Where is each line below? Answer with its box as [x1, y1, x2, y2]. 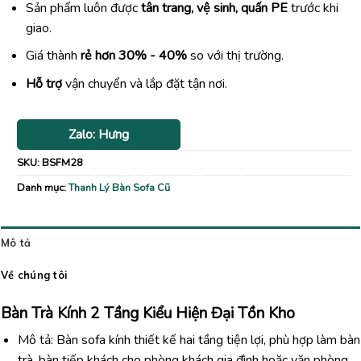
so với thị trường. [186, 47, 284, 65]
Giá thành [25, 47, 81, 65]
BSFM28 [42, 155, 83, 170]
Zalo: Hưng [68, 125, 130, 143]
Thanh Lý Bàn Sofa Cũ [68, 180, 170, 195]
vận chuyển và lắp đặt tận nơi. [61, 74, 227, 93]
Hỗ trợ [25, 74, 62, 93]
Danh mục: [17, 180, 68, 195]
